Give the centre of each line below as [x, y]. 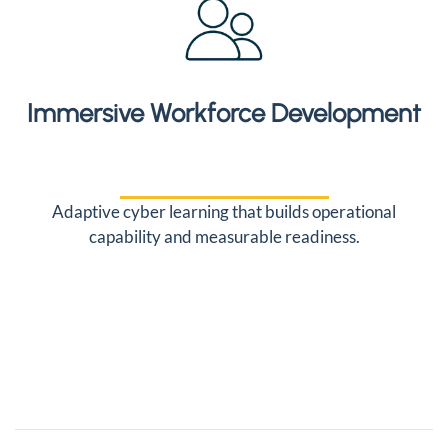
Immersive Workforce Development [224, 113]
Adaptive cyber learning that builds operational [224, 211]
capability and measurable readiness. [224, 236]
